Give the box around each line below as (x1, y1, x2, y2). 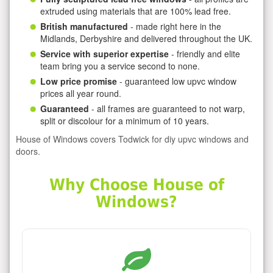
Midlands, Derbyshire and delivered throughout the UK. (40, 32, 252, 44)
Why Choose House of (49, 175, 224, 194)
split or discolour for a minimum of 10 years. (40, 114, 209, 127)
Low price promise (40, 74, 117, 87)
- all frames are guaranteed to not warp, (89, 102, 245, 115)
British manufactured (40, 19, 128, 32)
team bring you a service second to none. (40, 59, 200, 72)
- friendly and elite (169, 47, 240, 60)
